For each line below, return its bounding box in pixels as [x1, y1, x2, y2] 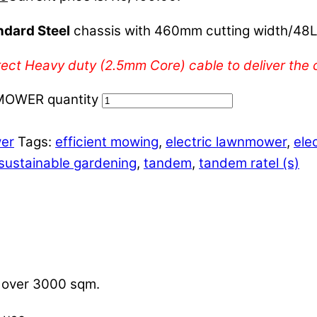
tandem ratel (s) [199, 155, 299, 172]
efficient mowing [55, 134, 158, 151]
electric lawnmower [166, 134, 287, 151]
